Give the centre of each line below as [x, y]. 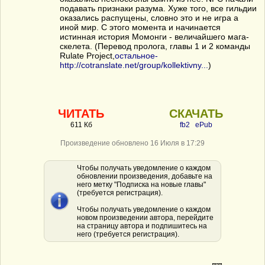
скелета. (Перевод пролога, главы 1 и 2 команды [155, 46]
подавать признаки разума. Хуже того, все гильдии [158, 8]
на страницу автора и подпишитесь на [142, 226]
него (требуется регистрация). [128, 234]
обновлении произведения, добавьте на [145, 176]
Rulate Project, [87, 56]
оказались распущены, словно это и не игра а [149, 18]
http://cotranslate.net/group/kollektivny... [134, 65]
